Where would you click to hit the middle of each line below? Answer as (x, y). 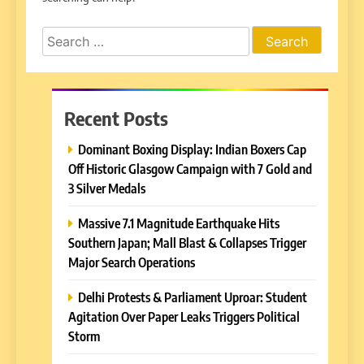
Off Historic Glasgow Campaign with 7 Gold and (190, 169)
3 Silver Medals (107, 188)
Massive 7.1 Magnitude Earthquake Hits (179, 223)
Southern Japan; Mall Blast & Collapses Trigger (187, 243)
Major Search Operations (132, 262)
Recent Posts (116, 118)
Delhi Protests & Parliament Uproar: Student (193, 297)
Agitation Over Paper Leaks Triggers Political (184, 317)
